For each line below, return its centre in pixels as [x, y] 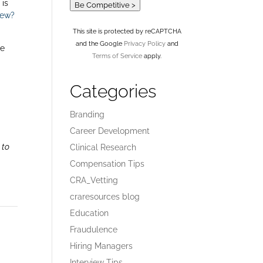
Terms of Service [117, 56]
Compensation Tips [107, 164]
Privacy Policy [144, 43]
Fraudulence [94, 230]
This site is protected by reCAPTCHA [127, 31]
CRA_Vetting [94, 180]
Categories [113, 91]
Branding [87, 114]
